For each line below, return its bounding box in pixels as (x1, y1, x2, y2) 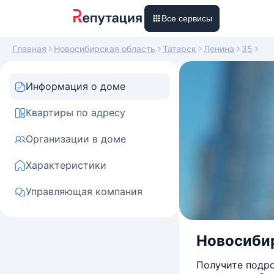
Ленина (204, 43, 234, 54)
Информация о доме (26, 80, 125, 92)
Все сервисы (161, 13, 212, 23)
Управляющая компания (26, 185, 143, 198)
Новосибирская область (54, 43, 155, 54)
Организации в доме (26, 133, 126, 145)
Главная (12, 43, 46, 54)
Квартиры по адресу (26, 106, 125, 119)
